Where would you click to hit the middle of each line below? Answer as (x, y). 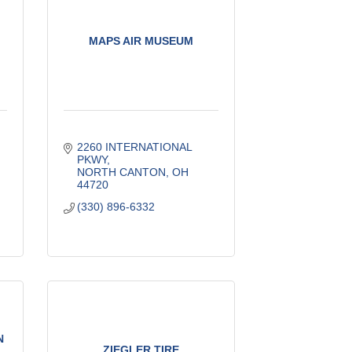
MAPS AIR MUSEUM (141, 40)
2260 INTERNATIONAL (135, 147)
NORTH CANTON (122, 172)
